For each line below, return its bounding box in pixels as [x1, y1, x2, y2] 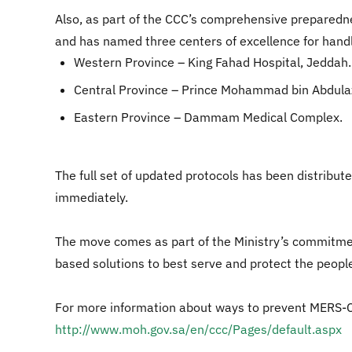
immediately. [55, 189, 128, 205]
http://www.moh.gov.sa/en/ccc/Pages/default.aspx [55, 321, 342, 337]
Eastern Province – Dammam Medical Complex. [74, 109, 343, 125]
